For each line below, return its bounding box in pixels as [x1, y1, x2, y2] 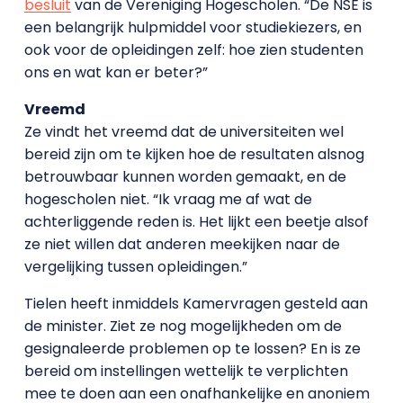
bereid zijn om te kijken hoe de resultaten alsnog [23, 143, 364, 165]
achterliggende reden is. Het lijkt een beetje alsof [23, 210, 369, 232]
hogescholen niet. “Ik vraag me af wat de [23, 188, 312, 210]
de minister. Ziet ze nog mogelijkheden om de [23, 315, 342, 336]
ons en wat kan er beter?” [23, 61, 208, 83]
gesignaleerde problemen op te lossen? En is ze [23, 337, 361, 359]
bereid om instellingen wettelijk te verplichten [23, 360, 348, 381]
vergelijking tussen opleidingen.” [23, 255, 247, 277]
